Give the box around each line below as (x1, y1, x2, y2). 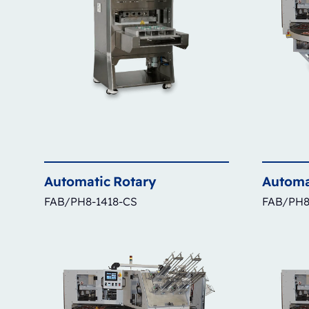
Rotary (113, 172, 157, 190)
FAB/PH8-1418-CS (44, 194, 137, 208)
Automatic (44, 172, 110, 190)
